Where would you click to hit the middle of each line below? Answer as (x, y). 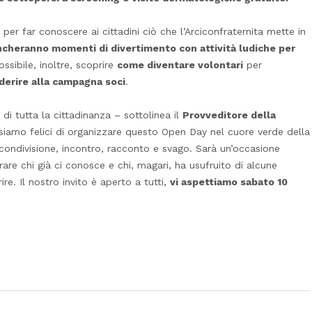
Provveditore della (229, 115)
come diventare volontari (180, 64)
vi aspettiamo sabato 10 (229, 181)
